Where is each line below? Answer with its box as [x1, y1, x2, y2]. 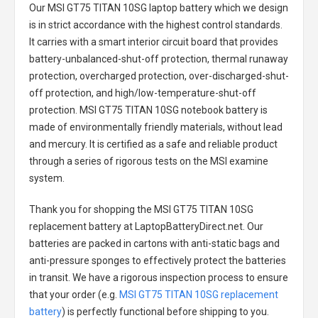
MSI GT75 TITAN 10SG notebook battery [77, 104, 258, 116]
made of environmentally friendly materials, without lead [29, 121, 283, 133]
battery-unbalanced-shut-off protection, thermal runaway [29, 53, 288, 65]
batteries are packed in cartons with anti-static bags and [29, 237, 280, 249]
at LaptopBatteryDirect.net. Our [121, 220, 263, 232]
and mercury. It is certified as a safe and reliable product [29, 138, 278, 150]
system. [29, 172, 65, 184]
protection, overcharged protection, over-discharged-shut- [29, 70, 289, 82]
